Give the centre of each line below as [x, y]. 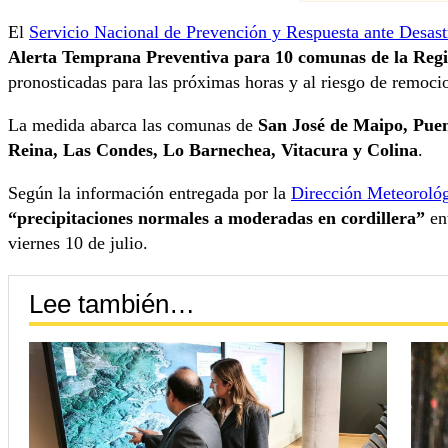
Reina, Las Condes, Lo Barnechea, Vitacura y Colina [213, 150]
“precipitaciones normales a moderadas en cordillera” [216, 218]
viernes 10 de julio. [78, 243]
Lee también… [112, 303]
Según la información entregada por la [149, 193]
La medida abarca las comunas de [133, 125]
